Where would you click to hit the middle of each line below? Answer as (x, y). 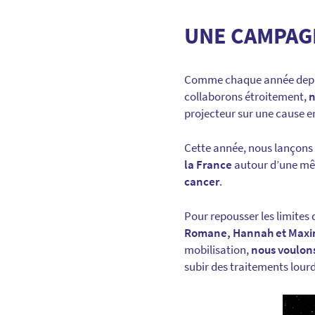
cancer (202, 182)
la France (208, 165)
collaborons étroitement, (246, 97)
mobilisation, (218, 250)
